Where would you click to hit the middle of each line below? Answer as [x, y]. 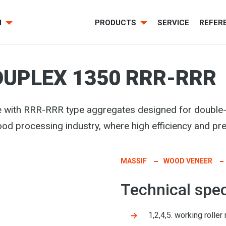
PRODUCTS [117, 23]
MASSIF [134, 161]
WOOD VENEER [188, 161]
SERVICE [173, 23]
